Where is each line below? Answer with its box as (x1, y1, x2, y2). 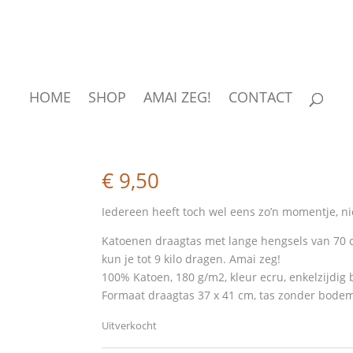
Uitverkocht (102, 318, 158, 333)
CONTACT (229, 87, 292, 106)
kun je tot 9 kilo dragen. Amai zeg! (102, 251, 281, 266)
